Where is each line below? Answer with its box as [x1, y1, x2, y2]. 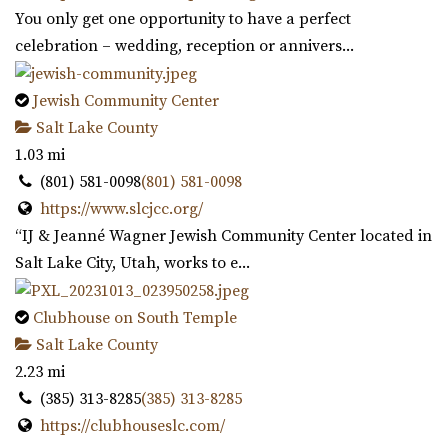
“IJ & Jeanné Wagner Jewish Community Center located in [15, 225, 432, 246]
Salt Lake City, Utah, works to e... [15, 252, 250, 273]
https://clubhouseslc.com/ [39, 415, 225, 436]
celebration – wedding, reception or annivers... [15, 36, 354, 57]
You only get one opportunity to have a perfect [15, 9, 351, 30]
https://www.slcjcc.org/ [39, 198, 203, 219]
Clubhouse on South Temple [33, 307, 237, 328]
